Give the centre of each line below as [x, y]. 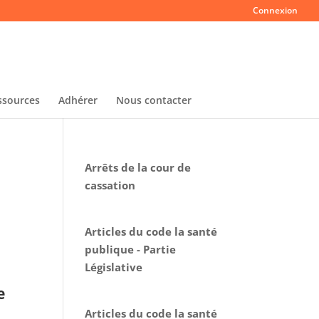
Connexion [275, 10]
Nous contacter [153, 100]
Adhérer [78, 100]
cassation [110, 185]
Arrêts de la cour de [138, 167]
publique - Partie [131, 249]
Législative [114, 267]
